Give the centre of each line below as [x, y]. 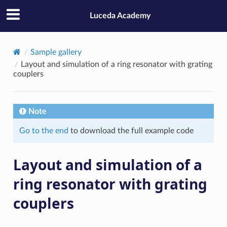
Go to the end [44, 130]
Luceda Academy [120, 16]
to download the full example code [131, 130]
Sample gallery [56, 52]
